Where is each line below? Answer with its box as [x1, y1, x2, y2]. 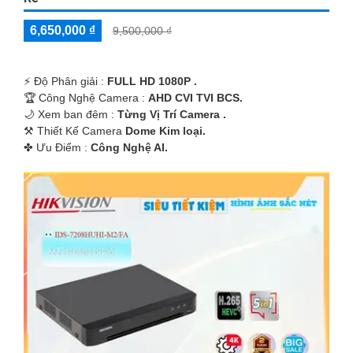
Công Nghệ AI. [91, 141, 168, 154]
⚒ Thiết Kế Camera [24, 124, 125, 138]
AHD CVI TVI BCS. [148, 91, 243, 105]
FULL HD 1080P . [107, 75, 197, 88]
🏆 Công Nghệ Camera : [24, 91, 148, 105]
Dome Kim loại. [125, 124, 206, 138]
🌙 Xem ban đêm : [24, 108, 117, 121]
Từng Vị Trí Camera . [117, 108, 226, 121]
